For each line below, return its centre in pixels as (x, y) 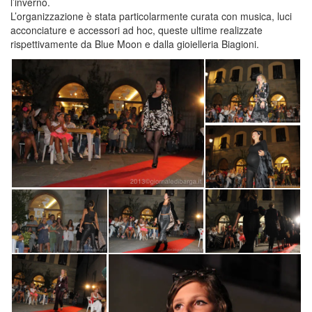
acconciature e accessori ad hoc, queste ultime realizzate (136, 30)
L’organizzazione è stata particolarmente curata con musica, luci (151, 16)
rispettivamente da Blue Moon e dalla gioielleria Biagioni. (135, 44)
